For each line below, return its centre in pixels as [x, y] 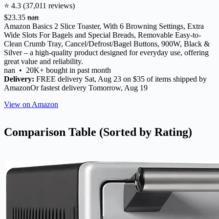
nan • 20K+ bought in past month [57, 70]
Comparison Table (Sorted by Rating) [98, 132]
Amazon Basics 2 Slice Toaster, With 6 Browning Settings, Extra [104, 26]
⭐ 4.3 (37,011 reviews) [39, 5]
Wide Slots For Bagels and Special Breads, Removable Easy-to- [102, 35]
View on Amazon [31, 104]
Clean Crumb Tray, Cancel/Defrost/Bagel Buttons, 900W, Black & [107, 44]
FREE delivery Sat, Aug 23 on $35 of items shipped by [120, 79]
